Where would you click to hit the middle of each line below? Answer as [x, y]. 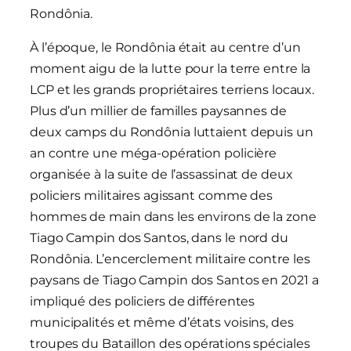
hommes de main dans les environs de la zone [173, 217]
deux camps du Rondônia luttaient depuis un [172, 132]
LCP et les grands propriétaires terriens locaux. [172, 90]
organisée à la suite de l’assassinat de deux [161, 175]
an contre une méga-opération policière [154, 154]
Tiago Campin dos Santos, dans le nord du [159, 238]
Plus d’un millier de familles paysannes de [158, 111]
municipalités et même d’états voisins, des [162, 323]
